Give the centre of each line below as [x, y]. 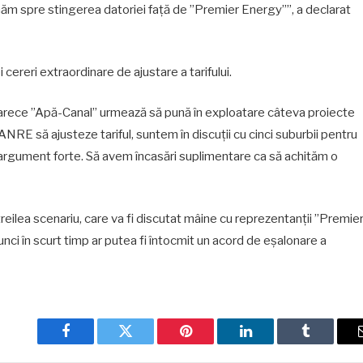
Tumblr [326, 343]
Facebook [93, 343]
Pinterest [210, 343]
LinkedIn [271, 343]
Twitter [145, 343]
